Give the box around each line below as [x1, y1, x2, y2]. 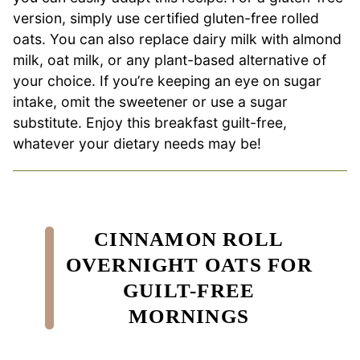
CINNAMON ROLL [94, 227, 284, 250]
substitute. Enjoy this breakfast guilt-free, [13, 114, 287, 132]
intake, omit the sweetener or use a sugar [13, 93, 288, 111]
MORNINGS [129, 305, 250, 327]
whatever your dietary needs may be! [13, 135, 261, 153]
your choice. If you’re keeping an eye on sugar [13, 72, 321, 90]
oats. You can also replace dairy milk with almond [13, 31, 342, 48]
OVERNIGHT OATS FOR [65, 253, 313, 276]
